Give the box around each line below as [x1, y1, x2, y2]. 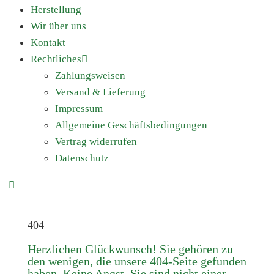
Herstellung [31, 4, 81, 15]
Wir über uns [31, 20, 86, 32]
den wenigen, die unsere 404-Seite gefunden [28, 254, 246, 268]
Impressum [55, 103, 103, 114]
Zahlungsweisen [55, 70, 125, 81]
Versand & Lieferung [55, 86, 146, 98]
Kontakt [31, 37, 65, 48]
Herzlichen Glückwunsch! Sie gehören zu [28, 242, 233, 256]
